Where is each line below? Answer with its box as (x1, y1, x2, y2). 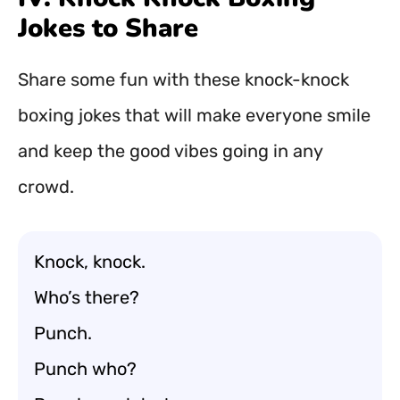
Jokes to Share (18, 11, 198, 46)
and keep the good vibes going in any (18, 140, 322, 162)
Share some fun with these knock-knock (18, 69, 349, 90)
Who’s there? (34, 287, 139, 308)
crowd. (18, 176, 74, 197)
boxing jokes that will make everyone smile (18, 104, 371, 126)
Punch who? (34, 358, 137, 379)
